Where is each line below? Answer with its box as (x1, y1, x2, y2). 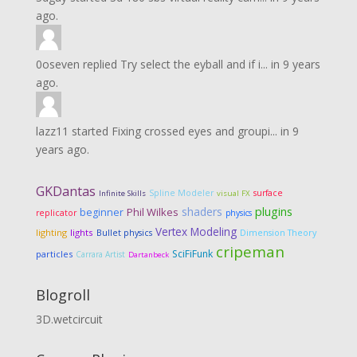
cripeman (215, 241, 284, 261)
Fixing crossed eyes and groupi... (111, 124, 277, 139)
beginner (79, 206, 124, 219)
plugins (254, 204, 292, 219)
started (68, 124, 112, 139)
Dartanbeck (127, 249, 169, 260)
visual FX (216, 188, 250, 198)
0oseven (35, 57, 80, 72)
